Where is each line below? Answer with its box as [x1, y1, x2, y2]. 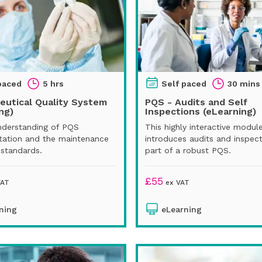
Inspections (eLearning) [145, 105, 256, 117]
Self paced [161, 78, 206, 88]
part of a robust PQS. [145, 145, 231, 155]
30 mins [227, 78, 260, 88]
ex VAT [163, 178, 189, 187]
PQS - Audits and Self [145, 96, 247, 108]
